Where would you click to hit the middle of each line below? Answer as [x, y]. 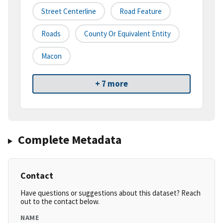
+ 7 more [111, 84]
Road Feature [141, 11]
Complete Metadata [69, 140]
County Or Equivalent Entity [127, 34]
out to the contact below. [60, 202]
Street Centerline [69, 11]
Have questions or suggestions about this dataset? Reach [111, 193]
